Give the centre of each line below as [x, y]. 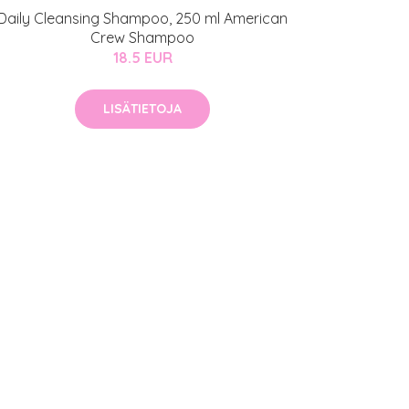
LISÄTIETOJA [142, 109]
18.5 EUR [142, 58]
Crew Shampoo [142, 38]
